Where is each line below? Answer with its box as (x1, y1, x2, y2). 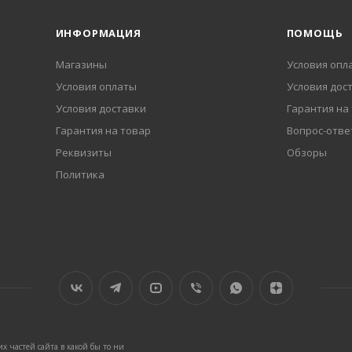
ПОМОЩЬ (286, 26, 343, 41)
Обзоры (286, 145, 327, 160)
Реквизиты (55, 145, 112, 160)
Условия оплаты (55, 79, 137, 94)
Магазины (55, 57, 107, 72)
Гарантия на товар (55, 123, 151, 138)
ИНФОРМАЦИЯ (55, 26, 141, 41)
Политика (55, 167, 104, 182)
